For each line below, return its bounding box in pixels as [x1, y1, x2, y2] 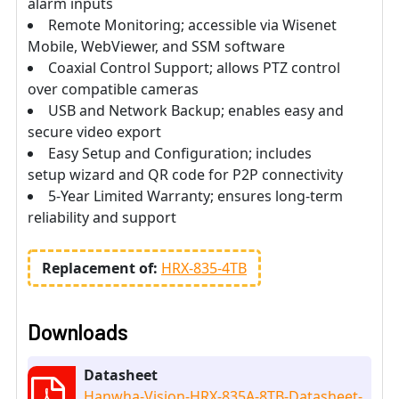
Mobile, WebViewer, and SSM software [28, 37, 285, 57]
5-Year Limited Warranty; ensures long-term [48, 186, 343, 207]
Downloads [28, 319, 128, 346]
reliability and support [28, 208, 176, 228]
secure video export [28, 122, 161, 142]
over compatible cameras [28, 79, 199, 100]
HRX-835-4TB [161, 258, 247, 279]
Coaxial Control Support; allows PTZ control [48, 58, 340, 78]
